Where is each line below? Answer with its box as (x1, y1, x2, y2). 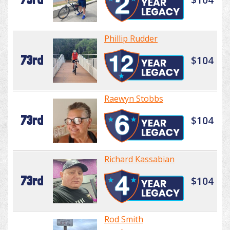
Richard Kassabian (104, 154, 175, 165)
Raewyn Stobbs (104, 93, 163, 105)
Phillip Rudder (104, 33, 158, 45)
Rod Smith (104, 214, 143, 225)
